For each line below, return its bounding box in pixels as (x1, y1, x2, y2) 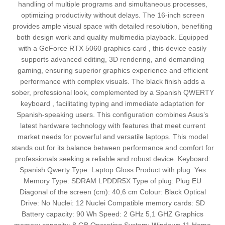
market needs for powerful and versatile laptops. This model (17, 133, 208, 141)
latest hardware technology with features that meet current (20, 122, 205, 130)
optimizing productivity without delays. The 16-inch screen (21, 11, 204, 20)
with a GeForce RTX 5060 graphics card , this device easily (19, 44, 206, 53)
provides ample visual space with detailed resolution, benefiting (13, 22, 212, 31)
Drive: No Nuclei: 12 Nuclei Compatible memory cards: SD (20, 199, 205, 207)
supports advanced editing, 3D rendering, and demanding (21, 55, 204, 64)
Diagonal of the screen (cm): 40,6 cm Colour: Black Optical (19, 188, 206, 196)
